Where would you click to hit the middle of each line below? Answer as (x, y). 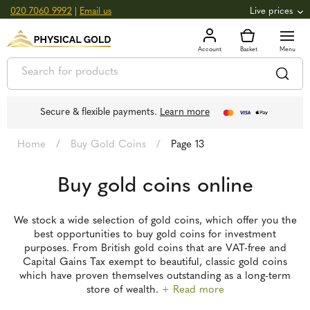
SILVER (36, 60)
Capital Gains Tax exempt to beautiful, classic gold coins (155, 263)
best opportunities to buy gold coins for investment (155, 235)
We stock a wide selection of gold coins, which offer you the (155, 221)
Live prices (271, 11)
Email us (95, 11)
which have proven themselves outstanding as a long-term (155, 276)
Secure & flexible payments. (100, 112)
